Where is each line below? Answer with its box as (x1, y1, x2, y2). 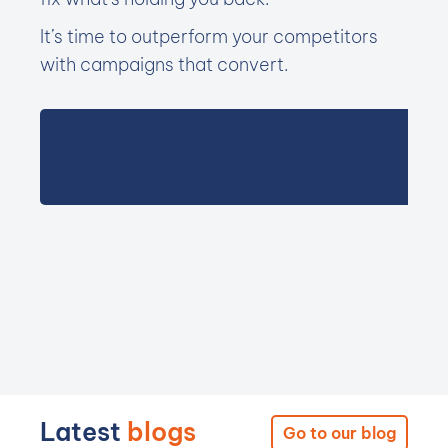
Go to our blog (283, 423, 396, 443)
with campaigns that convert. (40, 53, 289, 76)
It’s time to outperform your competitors (40, 25, 378, 48)
